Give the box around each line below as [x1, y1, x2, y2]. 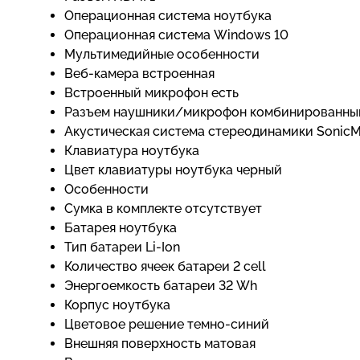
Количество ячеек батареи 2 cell [64, 259, 266, 274]
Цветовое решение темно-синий [64, 317, 269, 332]
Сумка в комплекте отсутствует [64, 201, 262, 216]
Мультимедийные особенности [64, 47, 260, 62]
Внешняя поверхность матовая [64, 336, 256, 351]
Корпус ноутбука [64, 297, 170, 313]
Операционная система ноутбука [64, 8, 272, 23]
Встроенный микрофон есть [64, 85, 239, 100]
